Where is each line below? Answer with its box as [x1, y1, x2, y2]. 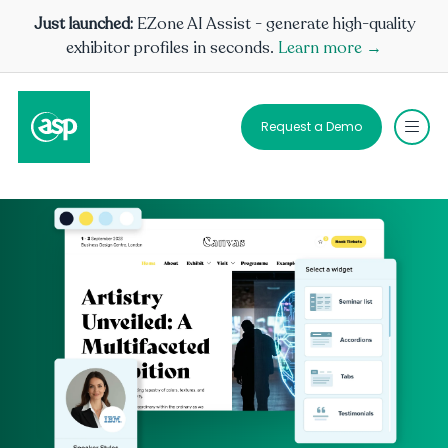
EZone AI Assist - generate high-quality [136, 13, 415, 35]
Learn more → [278, 37, 382, 59]
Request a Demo [261, 118, 362, 135]
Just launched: [33, 13, 137, 35]
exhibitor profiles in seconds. [66, 37, 278, 59]
